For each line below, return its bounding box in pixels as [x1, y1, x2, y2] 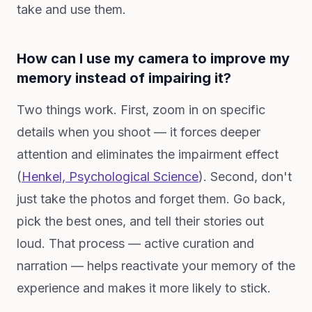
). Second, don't [198, 169, 292, 184]
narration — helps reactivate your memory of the [17, 258, 295, 273]
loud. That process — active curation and [17, 236, 254, 251]
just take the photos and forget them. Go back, [17, 192, 286, 206]
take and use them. [17, 2, 126, 17]
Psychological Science [69, 169, 198, 184]
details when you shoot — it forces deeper [17, 125, 260, 139]
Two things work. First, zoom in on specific [17, 102, 265, 117]
